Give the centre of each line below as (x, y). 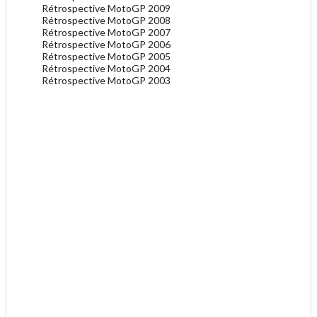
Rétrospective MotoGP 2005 (106, 57)
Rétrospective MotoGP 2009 (106, 8)
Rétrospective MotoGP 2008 (106, 21)
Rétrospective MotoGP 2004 (106, 69)
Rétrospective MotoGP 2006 (106, 45)
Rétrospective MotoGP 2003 (106, 81)
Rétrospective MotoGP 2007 (106, 33)
